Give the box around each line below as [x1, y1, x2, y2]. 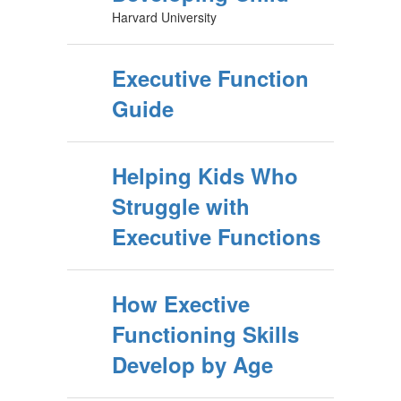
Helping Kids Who [112, 160, 298, 191]
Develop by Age [112, 349, 273, 380]
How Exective [112, 288, 250, 319]
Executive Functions [112, 221, 320, 252]
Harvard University [112, 8, 217, 26]
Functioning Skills [112, 319, 299, 349]
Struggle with [112, 191, 250, 221]
